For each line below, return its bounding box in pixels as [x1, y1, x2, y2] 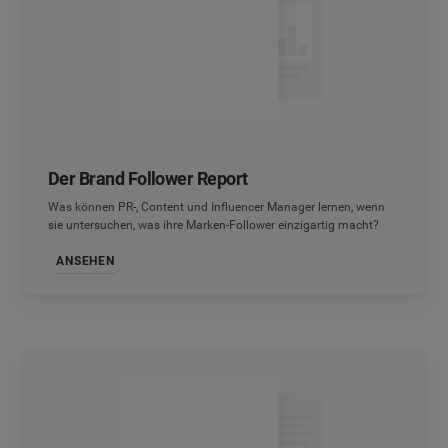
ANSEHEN [56, 254, 115, 269]
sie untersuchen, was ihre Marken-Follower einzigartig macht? [48, 217, 379, 232]
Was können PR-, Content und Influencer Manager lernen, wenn [48, 199, 385, 214]
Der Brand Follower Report [48, 167, 248, 189]
